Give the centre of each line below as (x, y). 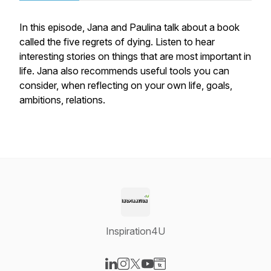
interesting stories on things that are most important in (135, 56)
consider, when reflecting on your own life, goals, (126, 85)
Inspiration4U (135, 231)
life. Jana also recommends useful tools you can (124, 71)
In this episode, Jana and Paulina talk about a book (129, 27)
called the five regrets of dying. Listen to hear (117, 42)
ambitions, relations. (62, 100)
